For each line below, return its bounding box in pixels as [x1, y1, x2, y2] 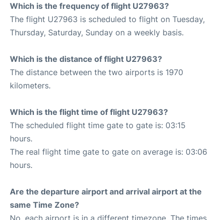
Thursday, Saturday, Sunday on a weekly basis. [10, 27, 184, 37]
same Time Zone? [10, 199, 79, 210]
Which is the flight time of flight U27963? [10, 107, 168, 117]
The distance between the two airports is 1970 [10, 67, 183, 77]
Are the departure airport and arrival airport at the [10, 186, 202, 196]
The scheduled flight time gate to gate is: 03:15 [10, 120, 186, 130]
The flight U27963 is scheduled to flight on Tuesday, [10, 14, 205, 24]
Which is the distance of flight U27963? [10, 54, 162, 64]
